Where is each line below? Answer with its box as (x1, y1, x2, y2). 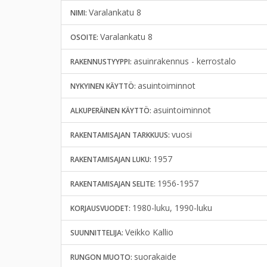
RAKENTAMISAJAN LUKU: (70, 154, 153, 165)
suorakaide (134, 251, 176, 263)
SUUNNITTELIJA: (70, 228, 125, 238)
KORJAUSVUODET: (70, 203, 132, 214)
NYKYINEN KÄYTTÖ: (70, 81, 138, 92)
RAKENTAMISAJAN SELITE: (70, 179, 157, 190)
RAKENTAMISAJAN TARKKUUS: (70, 130, 172, 141)
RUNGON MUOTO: (70, 252, 134, 263)
